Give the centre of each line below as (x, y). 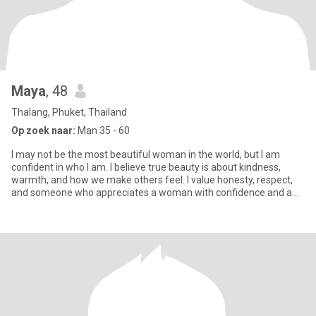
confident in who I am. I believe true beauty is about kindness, (146, 167)
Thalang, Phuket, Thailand (69, 112)
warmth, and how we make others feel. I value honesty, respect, (152, 180)
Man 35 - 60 (103, 130)
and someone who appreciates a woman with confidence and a (152, 193)
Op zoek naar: (43, 130)
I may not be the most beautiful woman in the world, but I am (146, 154)
